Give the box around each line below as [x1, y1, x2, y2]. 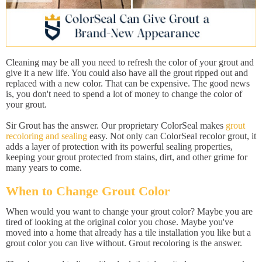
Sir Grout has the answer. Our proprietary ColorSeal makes [6, 120, 226, 130]
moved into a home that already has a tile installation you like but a [6, 227, 251, 237]
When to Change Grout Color [6, 184, 170, 198]
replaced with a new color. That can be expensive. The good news [6, 78, 250, 88]
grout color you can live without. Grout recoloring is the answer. [6, 238, 242, 248]
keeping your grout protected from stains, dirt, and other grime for [6, 152, 247, 162]
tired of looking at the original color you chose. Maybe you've [6, 217, 233, 227]
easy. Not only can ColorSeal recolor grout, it [87, 131, 256, 141]
